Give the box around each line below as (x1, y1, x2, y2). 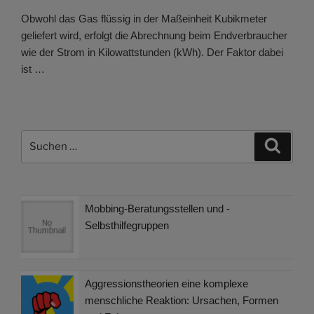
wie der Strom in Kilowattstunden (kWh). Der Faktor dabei (21, 46, 283, 58)
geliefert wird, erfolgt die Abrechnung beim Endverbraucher (21, 29, 287, 41)
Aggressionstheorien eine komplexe (85, 278, 248, 290)
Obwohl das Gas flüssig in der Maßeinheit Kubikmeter (21, 12, 267, 25)
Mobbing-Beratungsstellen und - (85, 203, 230, 215)
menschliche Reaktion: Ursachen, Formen (85, 294, 278, 307)
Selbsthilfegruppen (85, 219, 169, 232)
